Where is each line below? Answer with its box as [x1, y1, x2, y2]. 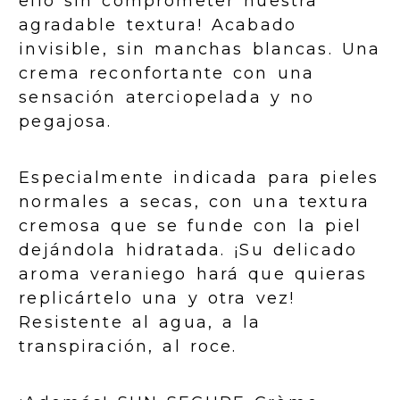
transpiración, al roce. [19, 337, 237, 357]
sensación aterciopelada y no [19, 87, 315, 108]
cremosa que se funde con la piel [19, 216, 362, 237]
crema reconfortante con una [19, 63, 315, 84]
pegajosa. [19, 112, 112, 132]
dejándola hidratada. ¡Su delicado [19, 240, 358, 261]
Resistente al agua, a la [19, 312, 262, 333]
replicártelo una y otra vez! [19, 288, 296, 309]
